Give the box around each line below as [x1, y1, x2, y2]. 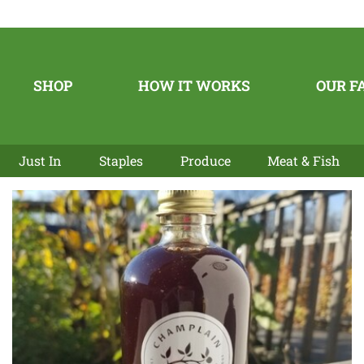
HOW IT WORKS [137, 76, 250, 95]
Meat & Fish [267, 151, 340, 169]
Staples [98, 151, 143, 169]
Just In [18, 151, 62, 169]
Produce [180, 151, 231, 169]
